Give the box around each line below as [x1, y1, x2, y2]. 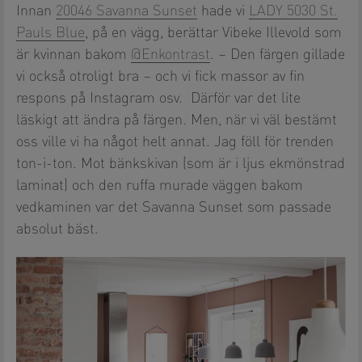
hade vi [197, 3, 249, 19]
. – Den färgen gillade [210, 47, 345, 62]
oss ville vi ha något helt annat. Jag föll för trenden [16, 134, 334, 149]
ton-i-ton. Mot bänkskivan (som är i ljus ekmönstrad [16, 156, 345, 171]
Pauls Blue [16, 25, 85, 40]
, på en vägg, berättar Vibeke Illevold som [85, 25, 342, 40]
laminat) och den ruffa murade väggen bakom [16, 178, 303, 193]
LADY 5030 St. [249, 3, 338, 19]
